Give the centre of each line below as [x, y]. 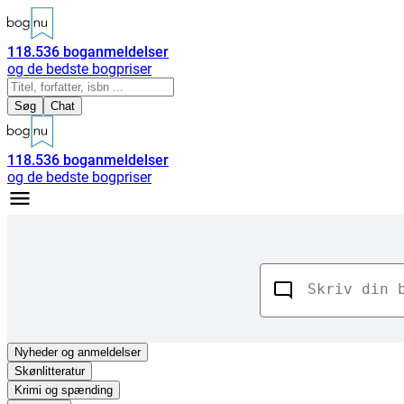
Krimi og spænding [64, 390]
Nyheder [36, 352]
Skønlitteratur [50, 371]
